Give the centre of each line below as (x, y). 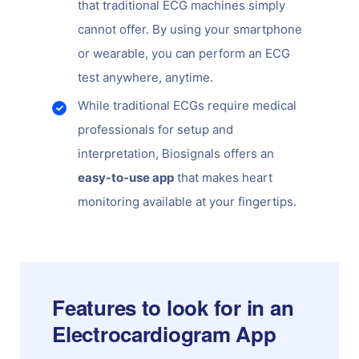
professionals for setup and (156, 129)
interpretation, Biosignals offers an (176, 153)
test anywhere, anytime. (146, 77)
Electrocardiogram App (164, 333)
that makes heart (224, 177)
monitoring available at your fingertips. (188, 201)
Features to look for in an (173, 307)
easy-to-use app (126, 177)
